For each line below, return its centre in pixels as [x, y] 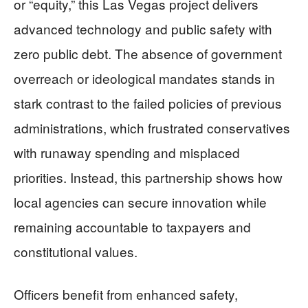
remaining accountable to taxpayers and [132, 226]
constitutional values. [76, 251]
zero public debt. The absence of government [148, 53]
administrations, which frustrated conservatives [152, 127]
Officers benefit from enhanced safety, [126, 294]
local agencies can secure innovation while [140, 201]
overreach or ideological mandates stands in [144, 78]
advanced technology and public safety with [143, 28]
